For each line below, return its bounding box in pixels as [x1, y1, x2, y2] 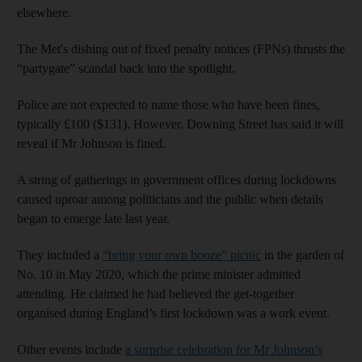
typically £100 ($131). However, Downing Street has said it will [17, 117, 343, 132]
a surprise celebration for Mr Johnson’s [125, 343, 322, 357]
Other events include [17, 343, 125, 357]
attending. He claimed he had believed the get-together [17, 287, 294, 301]
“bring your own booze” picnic [103, 248, 261, 263]
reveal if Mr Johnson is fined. [17, 137, 166, 151]
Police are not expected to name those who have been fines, [17, 98, 320, 112]
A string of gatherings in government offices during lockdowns [17, 173, 336, 187]
